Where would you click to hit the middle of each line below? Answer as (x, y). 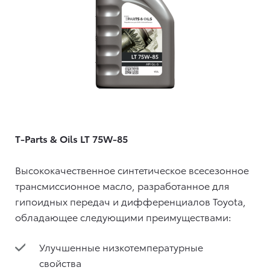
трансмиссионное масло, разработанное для (122, 186)
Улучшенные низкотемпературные (121, 247)
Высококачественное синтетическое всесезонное (132, 170)
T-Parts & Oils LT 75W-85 (71, 139)
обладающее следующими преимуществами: (123, 217)
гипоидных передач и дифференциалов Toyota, (130, 201)
